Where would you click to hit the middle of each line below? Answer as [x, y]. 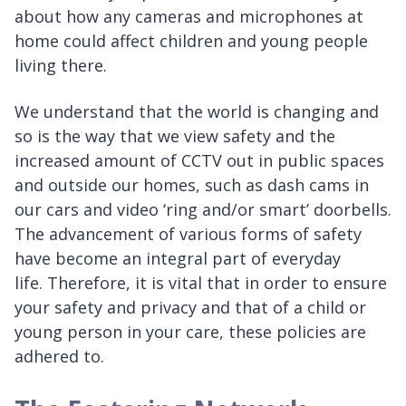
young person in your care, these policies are [190, 332]
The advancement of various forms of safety [188, 234]
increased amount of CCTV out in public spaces [199, 161]
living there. [65, 66]
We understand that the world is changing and [197, 112]
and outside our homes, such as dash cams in [192, 185]
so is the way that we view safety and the [175, 136]
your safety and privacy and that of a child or [190, 308]
